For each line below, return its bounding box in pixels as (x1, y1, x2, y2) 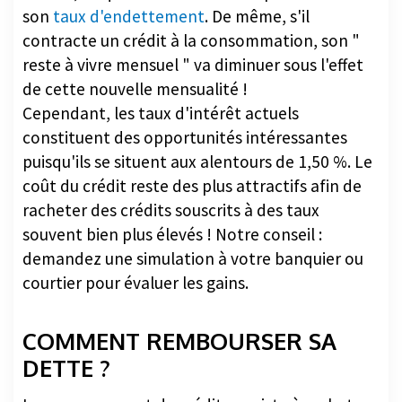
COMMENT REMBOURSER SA (22, 327, 336, 356)
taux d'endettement (53, 4, 205, 27)
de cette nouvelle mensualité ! (22, 77, 248, 100)
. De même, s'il (205, 4, 310, 27)
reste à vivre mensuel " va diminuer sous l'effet (22, 53, 363, 75)
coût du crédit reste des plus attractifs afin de (22, 174, 362, 197)
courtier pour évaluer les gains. (22, 271, 249, 293)
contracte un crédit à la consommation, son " (22, 29, 360, 51)
